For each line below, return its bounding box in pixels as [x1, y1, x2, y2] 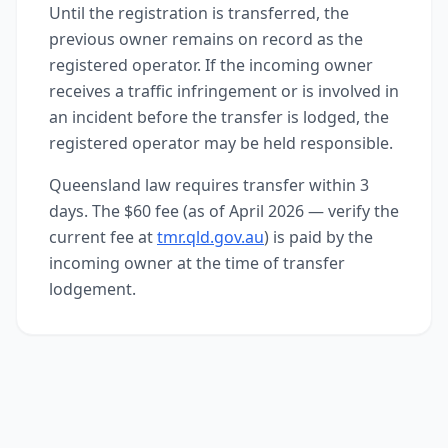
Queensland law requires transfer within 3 [49, 174, 369, 196]
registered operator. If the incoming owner [49, 54, 373, 76]
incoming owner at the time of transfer [49, 252, 345, 274]
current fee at [49, 226, 153, 248]
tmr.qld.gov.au [157, 226, 264, 248]
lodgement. [49, 278, 136, 300]
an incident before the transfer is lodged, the [49, 106, 389, 128]
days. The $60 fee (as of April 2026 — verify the [49, 200, 399, 222]
